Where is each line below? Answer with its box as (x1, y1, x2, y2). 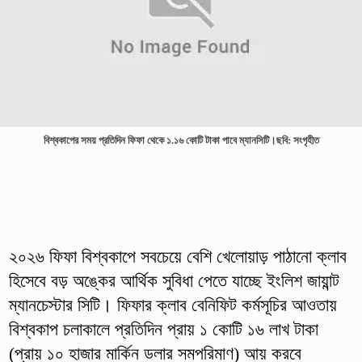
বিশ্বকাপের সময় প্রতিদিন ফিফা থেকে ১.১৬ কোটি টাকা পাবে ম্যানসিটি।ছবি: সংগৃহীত (43, 134, 319, 146)
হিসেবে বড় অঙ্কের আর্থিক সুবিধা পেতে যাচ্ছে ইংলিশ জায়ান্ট (8, 270, 339, 291)
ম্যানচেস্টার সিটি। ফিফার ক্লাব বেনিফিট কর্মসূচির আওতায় (8, 294, 337, 315)
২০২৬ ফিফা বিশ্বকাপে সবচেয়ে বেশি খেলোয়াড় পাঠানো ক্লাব (8, 246, 347, 267)
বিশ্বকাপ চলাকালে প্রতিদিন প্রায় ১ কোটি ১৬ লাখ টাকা (8, 318, 318, 339)
